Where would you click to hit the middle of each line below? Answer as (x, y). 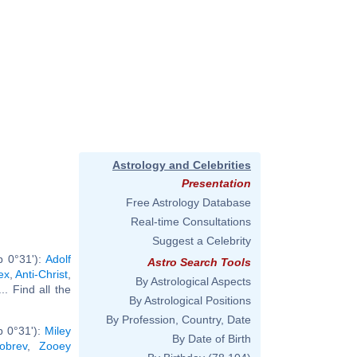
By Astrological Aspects (193, 281)
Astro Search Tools (199, 262)
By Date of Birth (212, 339)
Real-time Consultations (191, 222)
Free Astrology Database (188, 202)
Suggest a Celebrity (202, 241)
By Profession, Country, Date (178, 320)
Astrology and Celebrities (182, 165)
